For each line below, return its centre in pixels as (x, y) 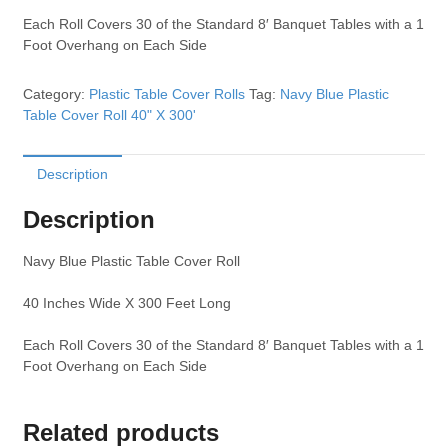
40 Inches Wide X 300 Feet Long (126, 302)
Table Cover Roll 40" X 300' (109, 115)
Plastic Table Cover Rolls (166, 94)
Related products (120, 432)
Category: (55, 94)
